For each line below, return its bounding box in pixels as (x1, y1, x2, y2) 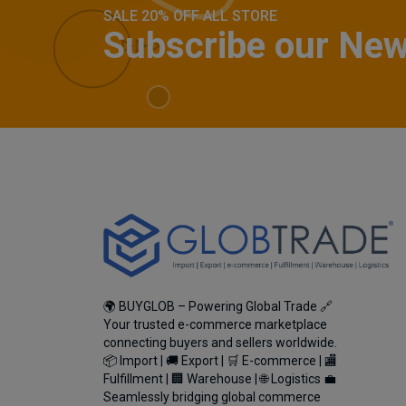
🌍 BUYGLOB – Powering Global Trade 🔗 (103, 299, 333, 314)
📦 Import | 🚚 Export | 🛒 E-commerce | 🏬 (103, 353, 337, 368)
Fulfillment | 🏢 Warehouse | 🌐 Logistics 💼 (103, 372, 336, 386)
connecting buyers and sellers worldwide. (103, 335, 337, 350)
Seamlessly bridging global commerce (103, 390, 321, 404)
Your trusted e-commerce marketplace (103, 317, 327, 332)
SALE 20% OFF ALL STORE (103, 7, 277, 24)
